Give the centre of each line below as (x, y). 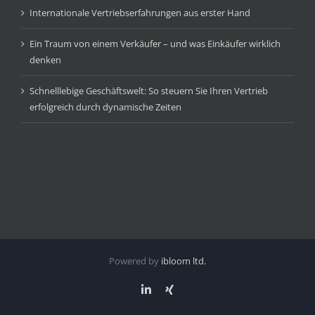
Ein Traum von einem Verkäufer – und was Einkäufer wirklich (155, 44)
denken (45, 60)
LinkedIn (171, 289)
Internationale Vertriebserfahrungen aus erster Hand (140, 13)
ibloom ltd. (184, 261)
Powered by (135, 261)
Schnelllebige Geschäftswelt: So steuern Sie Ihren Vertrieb (149, 91)
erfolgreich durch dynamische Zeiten (105, 107)
